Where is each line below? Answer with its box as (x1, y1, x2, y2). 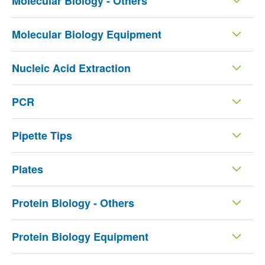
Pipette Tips (11, 127, 72, 143)
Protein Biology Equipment (11, 228, 148, 244)
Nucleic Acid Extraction (11, 60, 131, 76)
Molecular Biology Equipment (11, 26, 161, 42)
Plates (11, 161, 43, 177)
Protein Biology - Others (11, 195, 134, 211)
